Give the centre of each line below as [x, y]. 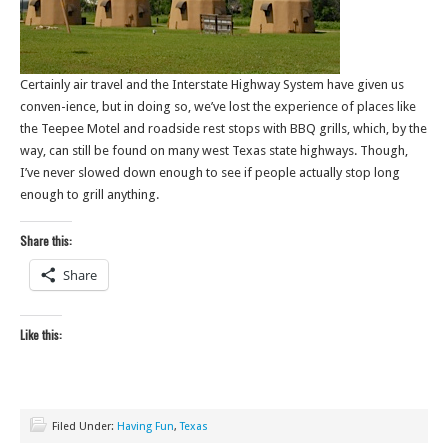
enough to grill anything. [89, 194]
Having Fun [145, 426]
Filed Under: [84, 426]
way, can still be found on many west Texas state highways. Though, [214, 150]
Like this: [41, 334]
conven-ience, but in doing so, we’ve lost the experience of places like [218, 106]
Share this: [46, 240]
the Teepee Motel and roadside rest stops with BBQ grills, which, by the [223, 128]
